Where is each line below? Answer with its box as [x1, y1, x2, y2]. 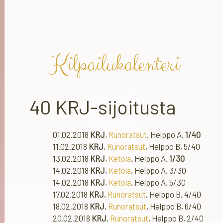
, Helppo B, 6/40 [146, 202, 201, 212]
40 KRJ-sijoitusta [29, 95, 176, 119]
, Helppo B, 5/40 [145, 142, 200, 152]
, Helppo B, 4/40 [146, 190, 201, 200]
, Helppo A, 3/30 [131, 166, 186, 176]
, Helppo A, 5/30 [131, 178, 186, 188]
